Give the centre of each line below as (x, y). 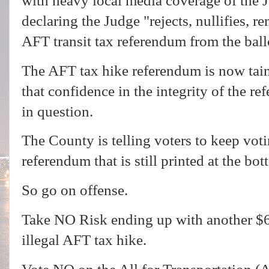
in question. (59, 111)
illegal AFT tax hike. (86, 240)
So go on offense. (75, 190)
